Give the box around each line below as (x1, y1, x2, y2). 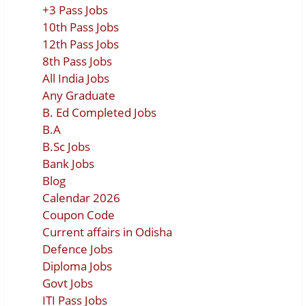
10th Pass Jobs (42, 18, 119, 35)
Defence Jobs (42, 240, 113, 257)
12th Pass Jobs (42, 36, 119, 52)
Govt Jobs (42, 275, 93, 291)
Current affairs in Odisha (42, 223, 172, 240)
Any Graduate (42, 87, 115, 103)
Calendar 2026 (42, 189, 120, 206)
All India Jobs (42, 70, 109, 86)
